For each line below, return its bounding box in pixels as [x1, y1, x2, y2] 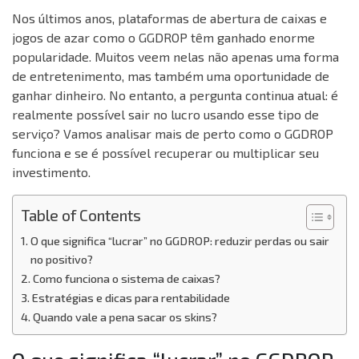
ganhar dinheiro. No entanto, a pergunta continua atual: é [12, 87, 338, 103]
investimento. [12, 164, 91, 180]
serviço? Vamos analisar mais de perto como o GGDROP [12, 126, 333, 142]
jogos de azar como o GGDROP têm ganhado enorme [12, 30, 315, 46]
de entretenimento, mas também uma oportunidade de [12, 68, 329, 84]
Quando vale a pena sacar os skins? [32, 310, 217, 325]
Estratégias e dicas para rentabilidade [31, 291, 230, 305]
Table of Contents [21, 205, 141, 224]
